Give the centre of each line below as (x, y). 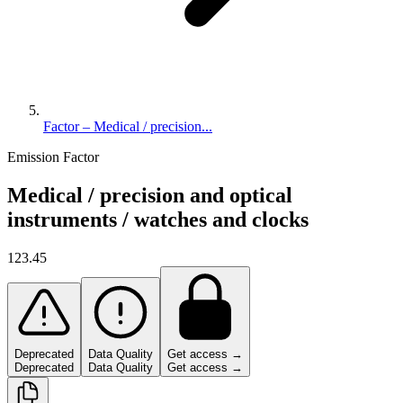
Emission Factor (53, 157)
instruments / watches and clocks (158, 219)
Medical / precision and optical (150, 195)
